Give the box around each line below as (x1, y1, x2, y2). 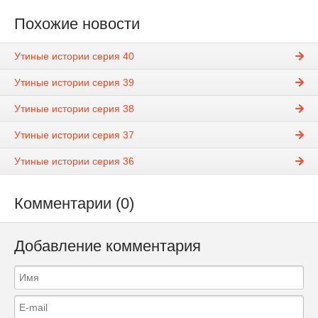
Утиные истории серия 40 (14, 50, 134, 62)
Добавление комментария (14, 237, 201, 256)
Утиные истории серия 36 (14, 155, 134, 168)
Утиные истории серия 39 (14, 77, 134, 89)
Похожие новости (14, 15, 140, 33)
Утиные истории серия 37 (14, 129, 134, 141)
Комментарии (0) (14, 194, 134, 213)
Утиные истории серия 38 (14, 103, 134, 115)
